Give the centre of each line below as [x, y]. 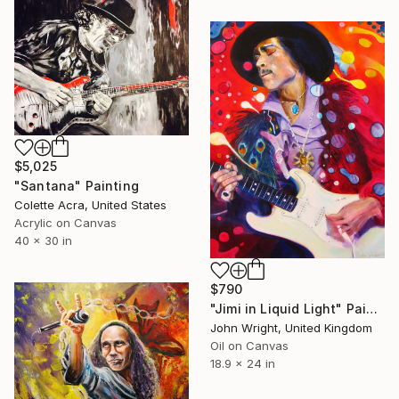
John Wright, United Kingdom [291, 327]
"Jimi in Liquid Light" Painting [372, 308]
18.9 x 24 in [243, 363]
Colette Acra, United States [90, 205]
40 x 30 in [43, 241]
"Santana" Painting [77, 186]
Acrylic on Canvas [65, 223]
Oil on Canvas [249, 345]
